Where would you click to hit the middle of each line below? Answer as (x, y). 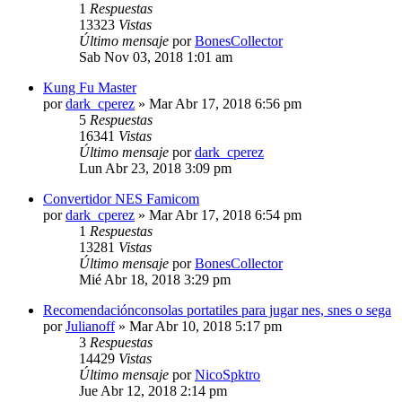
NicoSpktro (227, 374)
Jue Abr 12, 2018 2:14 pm (153, 390)
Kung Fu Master (90, 87)
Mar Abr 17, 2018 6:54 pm (225, 214)
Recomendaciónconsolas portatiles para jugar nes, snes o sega (217, 310)
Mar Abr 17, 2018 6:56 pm (225, 103)
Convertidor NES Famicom (121, 198)
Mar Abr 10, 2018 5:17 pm (205, 326)
